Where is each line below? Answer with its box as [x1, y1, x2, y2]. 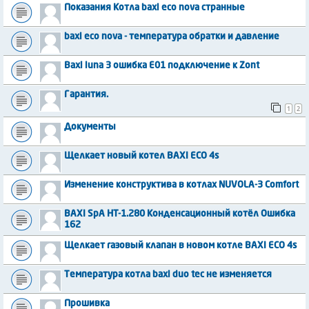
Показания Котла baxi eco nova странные [64, 3, 245, 12]
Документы [64, 123, 116, 132]
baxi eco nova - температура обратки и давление [64, 32, 279, 41]
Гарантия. [64, 90, 108, 99]
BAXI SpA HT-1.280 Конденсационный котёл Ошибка [64, 210, 295, 219]
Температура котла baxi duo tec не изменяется [64, 270, 272, 280]
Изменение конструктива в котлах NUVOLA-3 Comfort [64, 181, 299, 190]
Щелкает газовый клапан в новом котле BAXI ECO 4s [64, 241, 297, 251]
